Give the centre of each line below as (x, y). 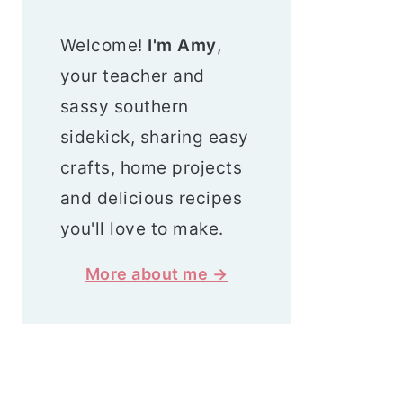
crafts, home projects (151, 167)
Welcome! (104, 45)
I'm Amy (182, 45)
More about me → (157, 273)
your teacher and (132, 76)
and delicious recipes (151, 198)
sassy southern (124, 106)
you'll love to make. (142, 228)
